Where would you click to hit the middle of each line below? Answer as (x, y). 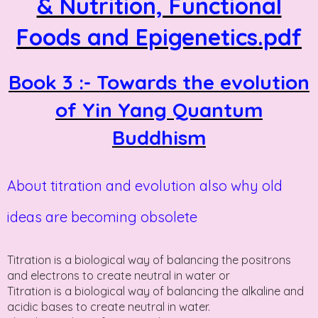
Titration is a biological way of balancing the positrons (149, 259)
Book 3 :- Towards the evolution (159, 82)
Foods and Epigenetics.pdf (159, 37)
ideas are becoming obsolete (102, 216)
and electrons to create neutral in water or (119, 275)
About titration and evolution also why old (145, 185)
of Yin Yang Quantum (159, 109)
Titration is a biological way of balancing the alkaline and (155, 291)
